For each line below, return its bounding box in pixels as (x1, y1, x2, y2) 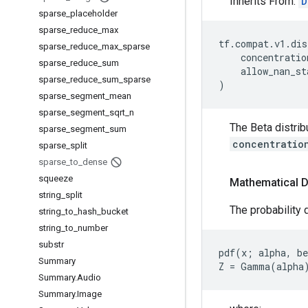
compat (235, 37, 269, 50)
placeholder (70, 8, 118, 19)
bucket (101, 206, 129, 217)
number (78, 223, 108, 233)
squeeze (38, 173, 73, 184)
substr (38, 239, 64, 250)
